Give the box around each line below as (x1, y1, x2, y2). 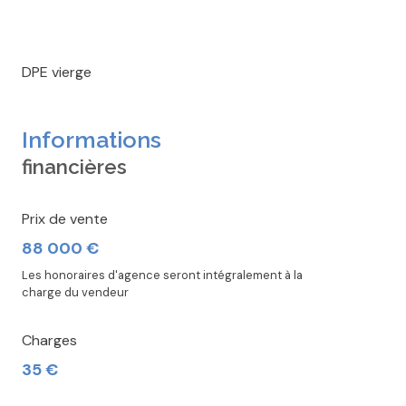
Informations (22, 126, 161, 154)
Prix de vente (22, 209, 108, 229)
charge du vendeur (22, 285, 129, 301)
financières (22, 155, 127, 179)
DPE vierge (22, 63, 92, 82)
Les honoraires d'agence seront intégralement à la (22, 267, 303, 284)
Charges (22, 331, 77, 351)
